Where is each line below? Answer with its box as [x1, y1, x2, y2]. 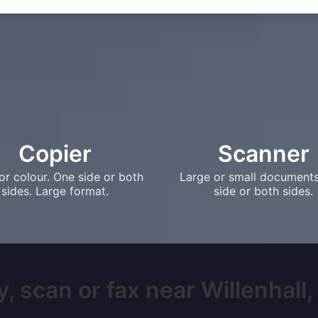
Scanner [217, 140, 309, 168]
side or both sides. [214, 184, 313, 198]
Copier [18, 140, 92, 168]
